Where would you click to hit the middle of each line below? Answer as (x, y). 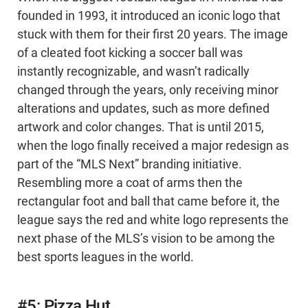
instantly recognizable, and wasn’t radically (133, 72)
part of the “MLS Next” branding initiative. (130, 165)
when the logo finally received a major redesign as (153, 146)
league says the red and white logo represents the (153, 220)
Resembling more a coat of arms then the (130, 183)
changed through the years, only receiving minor (148, 90)
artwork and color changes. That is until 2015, (141, 128)
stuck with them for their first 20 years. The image (153, 35)
